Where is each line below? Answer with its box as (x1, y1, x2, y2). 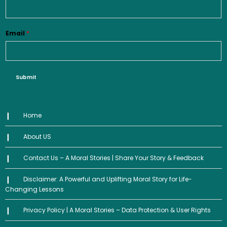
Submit (16, 73, 36, 82)
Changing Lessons (5, 185, 64, 194)
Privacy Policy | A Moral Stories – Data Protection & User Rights (23, 206, 211, 215)
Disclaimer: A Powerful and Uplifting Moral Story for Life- (23, 175, 192, 184)
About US (23, 132, 51, 141)
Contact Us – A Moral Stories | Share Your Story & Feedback (23, 154, 204, 163)
